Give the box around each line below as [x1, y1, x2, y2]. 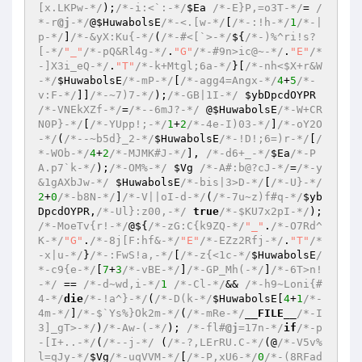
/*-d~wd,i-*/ [83, 278, 161, 290]
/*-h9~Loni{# [245, 278, 322, 290]
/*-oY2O [277, 118, 322, 130]
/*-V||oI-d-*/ [122, 191, 206, 203]
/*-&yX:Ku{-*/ [70, 31, 154, 43]
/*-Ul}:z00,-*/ [96, 205, 187, 217]
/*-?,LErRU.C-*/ [167, 336, 264, 348]
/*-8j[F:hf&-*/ [90, 234, 180, 246]
